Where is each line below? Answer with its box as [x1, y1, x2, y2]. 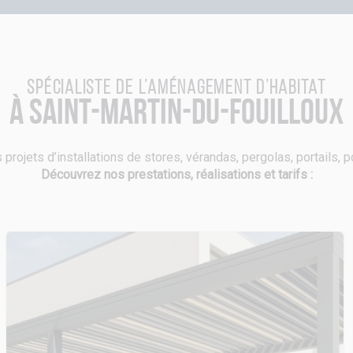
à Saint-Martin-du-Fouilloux [9, 97, 344, 132]
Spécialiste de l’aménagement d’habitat [27, 79, 326, 98]
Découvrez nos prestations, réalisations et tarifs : [40, 167, 313, 182]
